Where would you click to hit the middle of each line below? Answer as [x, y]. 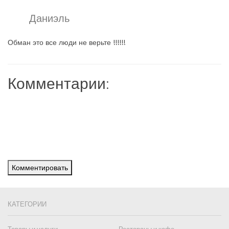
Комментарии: [59, 83]
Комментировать [40, 168]
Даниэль [49, 18]
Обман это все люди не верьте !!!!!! [66, 42]
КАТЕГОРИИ [27, 204]
